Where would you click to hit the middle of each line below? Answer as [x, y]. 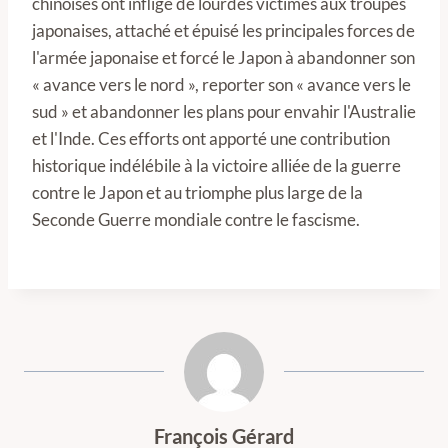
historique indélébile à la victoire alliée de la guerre [216, 166]
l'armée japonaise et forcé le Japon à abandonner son [223, 58]
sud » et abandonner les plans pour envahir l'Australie [224, 112]
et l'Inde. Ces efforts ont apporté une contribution [211, 139]
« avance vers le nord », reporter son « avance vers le [221, 85]
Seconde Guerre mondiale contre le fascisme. [196, 220]
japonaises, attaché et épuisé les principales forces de [223, 31]
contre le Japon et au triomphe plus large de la [197, 193]
